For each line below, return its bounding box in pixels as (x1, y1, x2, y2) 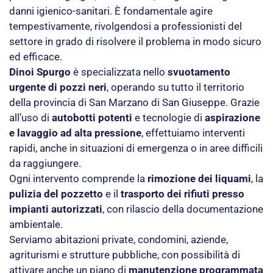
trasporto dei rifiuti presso (121, 188, 244, 200)
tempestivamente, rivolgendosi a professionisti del (9, 20, 242, 33)
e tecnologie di (132, 112, 205, 124)
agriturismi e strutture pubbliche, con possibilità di (9, 249, 240, 261)
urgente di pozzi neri (9, 81, 107, 94)
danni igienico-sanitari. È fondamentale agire (9, 5, 213, 18)
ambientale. (9, 218, 63, 231)
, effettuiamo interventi (141, 127, 245, 140)
